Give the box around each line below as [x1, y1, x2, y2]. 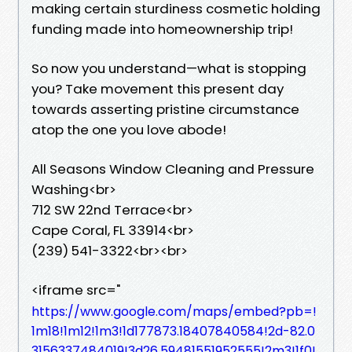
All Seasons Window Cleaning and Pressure [31, 159, 314, 178]
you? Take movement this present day [31, 79, 284, 98]
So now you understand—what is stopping [31, 58, 306, 78]
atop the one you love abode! [31, 119, 226, 139]
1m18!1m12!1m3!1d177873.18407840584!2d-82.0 [31, 321, 315, 340]
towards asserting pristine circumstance [31, 99, 299, 119]
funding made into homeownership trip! [31, 19, 293, 38]
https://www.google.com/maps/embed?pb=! [31, 302, 317, 321]
